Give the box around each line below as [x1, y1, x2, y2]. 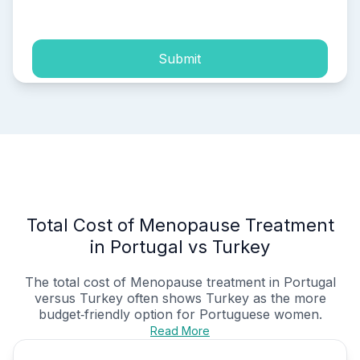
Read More [150, 324, 210, 338]
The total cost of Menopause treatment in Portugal [24, 274, 336, 291]
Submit [158, 50, 202, 67]
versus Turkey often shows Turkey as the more [34, 290, 326, 307]
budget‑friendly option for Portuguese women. [38, 306, 322, 323]
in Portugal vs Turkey [90, 236, 270, 258]
